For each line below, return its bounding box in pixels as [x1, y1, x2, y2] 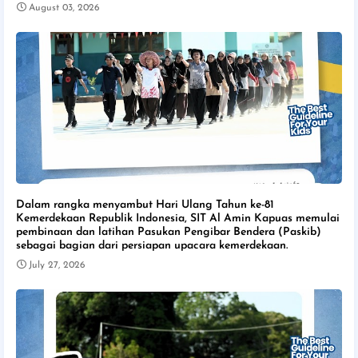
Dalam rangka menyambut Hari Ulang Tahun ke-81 [16, 198, 274, 211]
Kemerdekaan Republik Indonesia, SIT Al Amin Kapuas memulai [16, 212, 340, 225]
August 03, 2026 [29, 2, 100, 13]
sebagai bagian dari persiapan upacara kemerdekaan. [16, 239, 288, 252]
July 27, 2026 [29, 260, 86, 270]
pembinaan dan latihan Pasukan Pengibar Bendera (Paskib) [16, 225, 321, 238]
